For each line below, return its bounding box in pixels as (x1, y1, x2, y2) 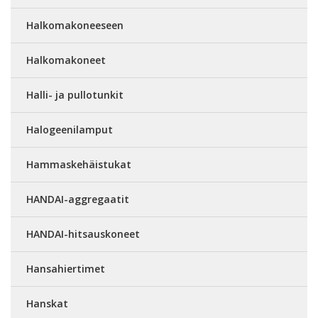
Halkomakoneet (26, 53, 106, 67)
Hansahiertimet (26, 262, 105, 275)
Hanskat (26, 297, 68, 310)
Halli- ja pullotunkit (26, 88, 124, 102)
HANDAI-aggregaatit (26, 192, 129, 206)
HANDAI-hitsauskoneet (26, 227, 140, 241)
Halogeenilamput (26, 123, 113, 136)
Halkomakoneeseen (26, 18, 124, 32)
